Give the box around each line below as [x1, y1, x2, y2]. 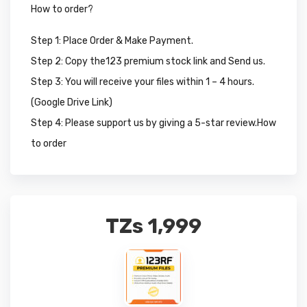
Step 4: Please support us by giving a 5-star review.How [31, 117, 276, 130]
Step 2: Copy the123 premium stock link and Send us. [31, 56, 265, 68]
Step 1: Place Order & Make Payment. [31, 35, 193, 47]
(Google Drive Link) [31, 97, 112, 109]
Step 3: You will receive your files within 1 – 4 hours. [31, 76, 254, 88]
